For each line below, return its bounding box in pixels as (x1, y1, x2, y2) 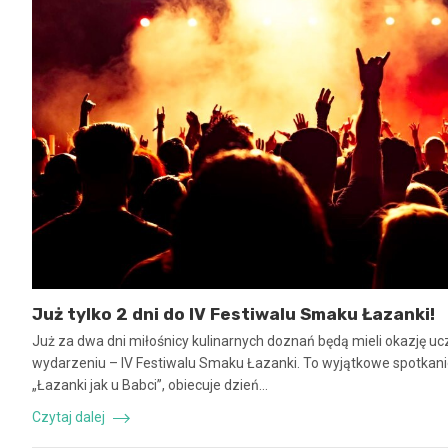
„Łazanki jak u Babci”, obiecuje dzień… (32, 376, 268, 393)
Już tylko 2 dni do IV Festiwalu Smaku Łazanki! (32, 303, 435, 324)
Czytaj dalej (32, 408, 108, 425)
